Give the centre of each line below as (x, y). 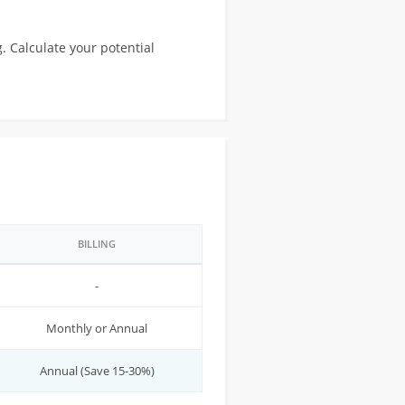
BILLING (96, 244)
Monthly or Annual (97, 328)
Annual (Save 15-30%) (97, 371)
